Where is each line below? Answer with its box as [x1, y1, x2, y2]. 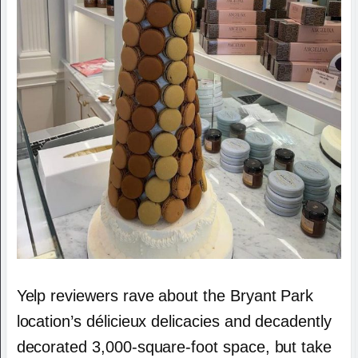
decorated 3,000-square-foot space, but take [16, 337, 332, 356]
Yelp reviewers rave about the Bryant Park [16, 286, 314, 304]
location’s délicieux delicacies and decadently [16, 312, 332, 330]
